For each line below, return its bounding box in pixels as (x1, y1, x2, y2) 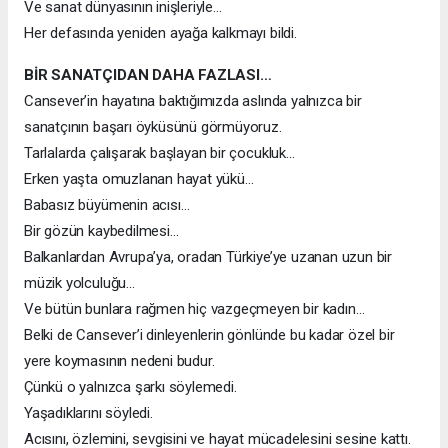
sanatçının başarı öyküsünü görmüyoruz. (24, 117, 282, 136)
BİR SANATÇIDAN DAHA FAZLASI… (24, 65, 272, 84)
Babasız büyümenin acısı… (24, 195, 190, 214)
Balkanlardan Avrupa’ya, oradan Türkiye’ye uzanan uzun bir (24, 247, 393, 266)
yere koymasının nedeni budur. (24, 351, 215, 370)
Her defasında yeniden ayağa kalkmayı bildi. (24, 23, 297, 42)
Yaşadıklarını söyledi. (24, 403, 153, 422)
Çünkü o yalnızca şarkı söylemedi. (24, 377, 237, 396)
